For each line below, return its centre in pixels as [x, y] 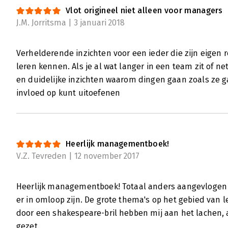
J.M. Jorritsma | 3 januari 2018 [70, 23]
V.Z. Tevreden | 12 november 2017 [78, 156]
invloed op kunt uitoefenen [68, 93]
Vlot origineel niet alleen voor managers [144, 11]
